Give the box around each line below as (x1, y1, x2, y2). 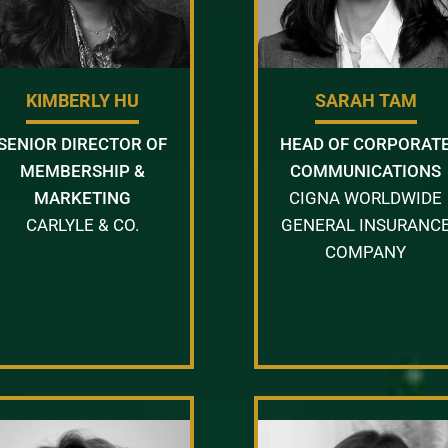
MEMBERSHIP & (19, 160, 145, 181)
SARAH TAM (314, 89, 417, 111)
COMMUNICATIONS (290, 160, 442, 181)
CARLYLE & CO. (25, 214, 139, 235)
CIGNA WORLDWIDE (289, 187, 443, 208)
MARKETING (33, 187, 131, 208)
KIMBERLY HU (25, 89, 139, 111)
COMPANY (325, 241, 407, 262)
